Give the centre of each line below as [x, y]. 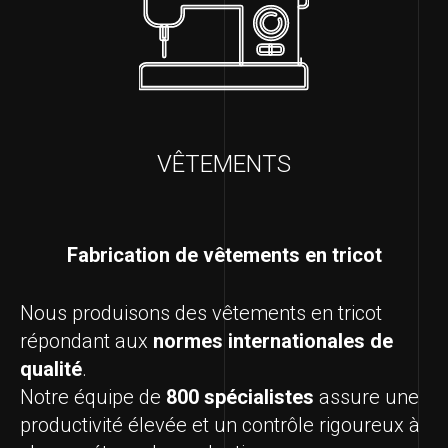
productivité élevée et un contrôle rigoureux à [220, 425]
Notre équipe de [93, 397]
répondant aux [86, 341]
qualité [51, 369]
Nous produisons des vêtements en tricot [201, 313]
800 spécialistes [240, 397]
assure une [366, 397]
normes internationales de [273, 341]
